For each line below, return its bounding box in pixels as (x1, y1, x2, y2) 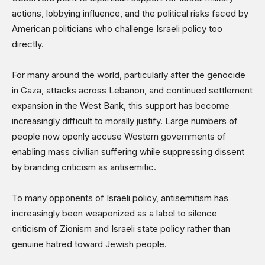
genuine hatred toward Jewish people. (12, 238, 167, 250)
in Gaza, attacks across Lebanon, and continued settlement (12, 85, 253, 96)
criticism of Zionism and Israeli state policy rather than (12, 223, 230, 235)
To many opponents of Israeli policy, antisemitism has (12, 192, 228, 204)
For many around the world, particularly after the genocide (12, 69, 245, 81)
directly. (12, 38, 44, 50)
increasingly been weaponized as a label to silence (12, 208, 217, 219)
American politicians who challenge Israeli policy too (12, 23, 222, 35)
